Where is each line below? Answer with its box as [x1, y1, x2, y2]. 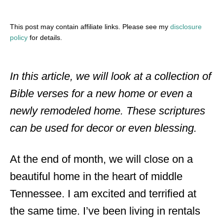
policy [10, 34, 28, 41]
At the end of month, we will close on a [10, 153, 193, 165]
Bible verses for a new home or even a [10, 87, 192, 100]
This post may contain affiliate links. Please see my [10, 23, 170, 31]
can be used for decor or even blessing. [10, 122, 197, 134]
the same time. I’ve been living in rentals [10, 205, 200, 217]
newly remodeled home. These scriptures [10, 105, 205, 117]
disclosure [170, 23, 202, 31]
